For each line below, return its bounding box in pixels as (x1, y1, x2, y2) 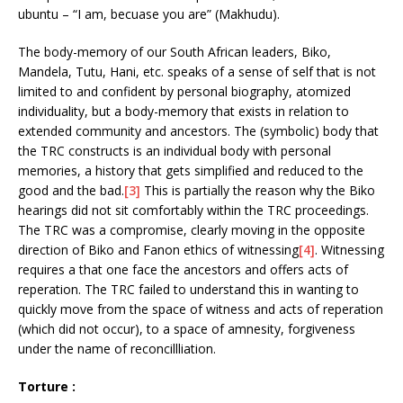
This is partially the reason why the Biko (140, 181, 375, 199)
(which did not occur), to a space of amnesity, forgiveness (18, 319, 355, 337)
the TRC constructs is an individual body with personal (18, 141, 331, 159)
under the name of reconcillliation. (18, 339, 216, 357)
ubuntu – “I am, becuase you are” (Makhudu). (18, 4, 280, 22)
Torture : (18, 377, 76, 395)
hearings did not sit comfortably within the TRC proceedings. (18, 201, 369, 219)
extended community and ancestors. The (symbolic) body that (18, 121, 379, 139)
